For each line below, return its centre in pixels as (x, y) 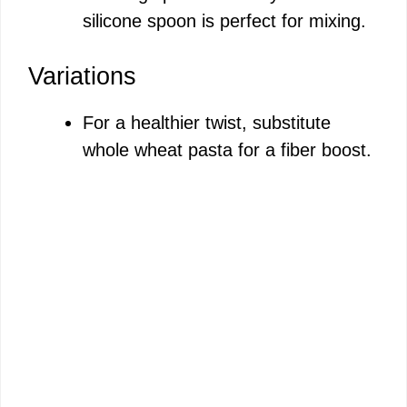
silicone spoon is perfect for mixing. (224, 21)
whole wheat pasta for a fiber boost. (227, 150)
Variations (82, 77)
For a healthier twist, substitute (207, 123)
